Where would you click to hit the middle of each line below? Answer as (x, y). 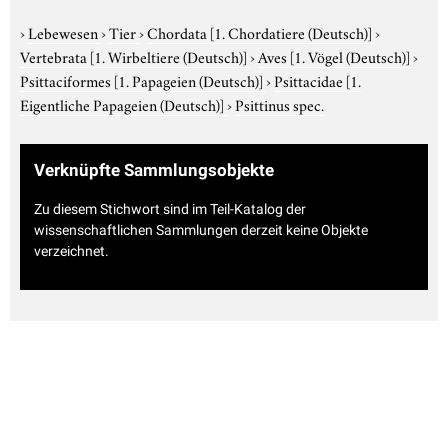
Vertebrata (55, 55)
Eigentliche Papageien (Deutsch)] (122, 103)
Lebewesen (64, 31)
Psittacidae (310, 79)
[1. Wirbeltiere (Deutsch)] (168, 55)
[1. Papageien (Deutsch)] (188, 79)
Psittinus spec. (279, 103)
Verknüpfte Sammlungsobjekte (154, 169)
